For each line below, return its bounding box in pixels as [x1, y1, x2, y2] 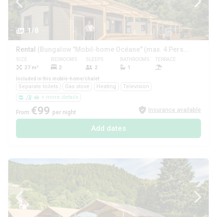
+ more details [41, 94, 78, 101]
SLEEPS [85, 57, 104, 62]
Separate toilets [18, 83, 58, 90]
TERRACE [155, 57, 176, 62]
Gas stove [65, 83, 90, 90]
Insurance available [148, 106, 201, 113]
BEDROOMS [50, 57, 77, 62]
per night [52, 109, 76, 116]
